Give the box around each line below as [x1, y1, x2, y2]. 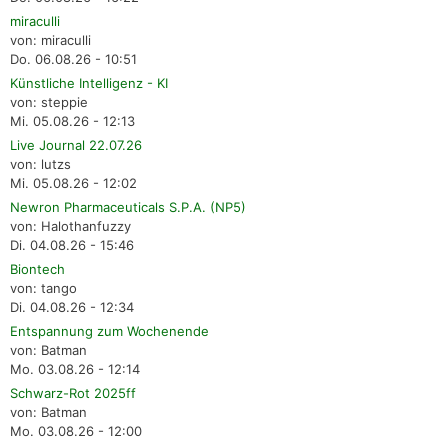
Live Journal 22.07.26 [10, 137, 142, 154]
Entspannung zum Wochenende [10, 323, 209, 340]
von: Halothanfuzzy [10, 218, 131, 235]
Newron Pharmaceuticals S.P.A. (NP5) [10, 199, 246, 216]
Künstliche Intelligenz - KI [10, 75, 168, 92]
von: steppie [10, 94, 88, 111]
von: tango [10, 280, 77, 297]
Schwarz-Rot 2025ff [10, 385, 136, 402]
